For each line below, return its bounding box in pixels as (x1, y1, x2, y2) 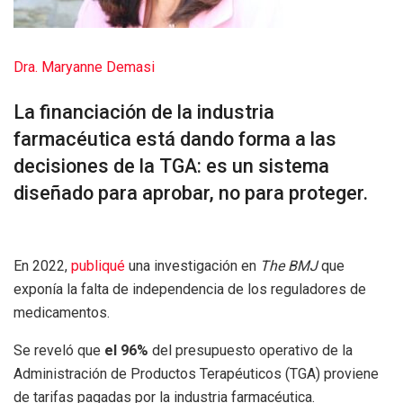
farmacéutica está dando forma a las (13, 127, 336, 150)
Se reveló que (13, 341, 104, 359)
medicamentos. (13, 303, 110, 321)
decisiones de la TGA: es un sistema (13, 154, 329, 177)
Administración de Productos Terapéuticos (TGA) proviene (13, 364, 379, 382)
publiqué (71, 256, 129, 274)
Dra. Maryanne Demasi (13, 58, 155, 76)
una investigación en (129, 256, 260, 274)
